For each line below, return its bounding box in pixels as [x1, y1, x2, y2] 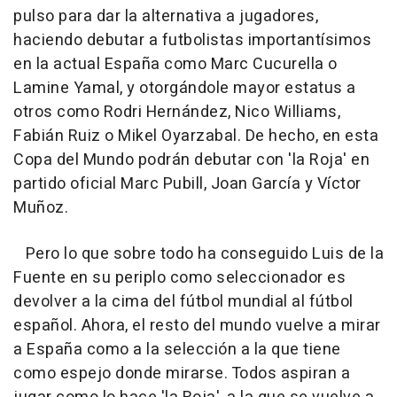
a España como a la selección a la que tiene [13, 338, 341, 362]
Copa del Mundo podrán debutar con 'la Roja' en [13, 148, 370, 173]
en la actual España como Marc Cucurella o [13, 52, 338, 77]
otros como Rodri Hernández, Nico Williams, [13, 100, 340, 125]
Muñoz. [13, 196, 68, 221]
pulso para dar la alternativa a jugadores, [13, 4, 318, 29]
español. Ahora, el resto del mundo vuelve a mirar [13, 314, 381, 339]
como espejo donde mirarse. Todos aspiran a [13, 362, 350, 386]
